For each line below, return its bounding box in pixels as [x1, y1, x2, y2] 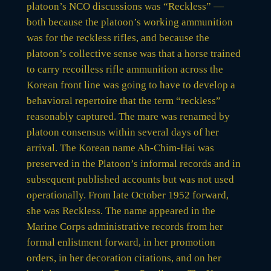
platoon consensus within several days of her [26, 126, 219, 138]
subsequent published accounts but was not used [26, 173, 234, 185]
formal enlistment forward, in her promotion [26, 236, 215, 248]
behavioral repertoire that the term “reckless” [26, 94, 221, 106]
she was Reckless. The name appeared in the [26, 204, 215, 217]
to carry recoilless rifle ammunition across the [26, 63, 223, 75]
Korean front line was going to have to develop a [26, 79, 235, 91]
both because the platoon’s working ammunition [26, 16, 233, 28]
